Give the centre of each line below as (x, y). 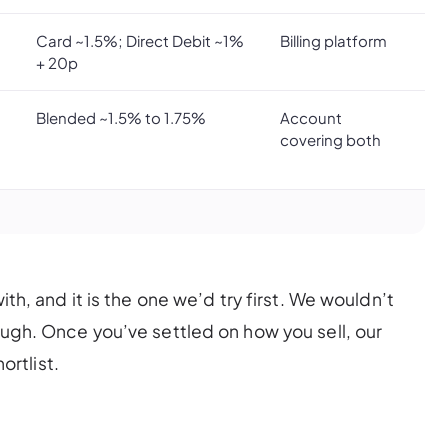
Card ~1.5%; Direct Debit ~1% (140, 40)
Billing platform (333, 40)
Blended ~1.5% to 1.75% (121, 117)
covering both (330, 139)
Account (311, 117)
